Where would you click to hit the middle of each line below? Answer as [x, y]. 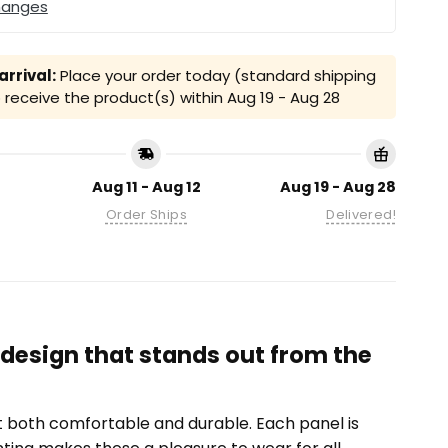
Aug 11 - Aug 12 [146, 187]
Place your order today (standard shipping [215, 76]
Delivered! [361, 215]
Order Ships [146, 215]
